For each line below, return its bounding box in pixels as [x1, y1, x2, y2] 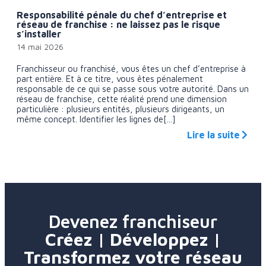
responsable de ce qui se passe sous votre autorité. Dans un [17, 83, 249, 94]
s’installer [17, 28, 61, 39]
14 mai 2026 [17, 41, 64, 52]
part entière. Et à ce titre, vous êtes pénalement [17, 73, 203, 84]
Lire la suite [187, 129, 240, 140]
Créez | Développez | [45, 228, 221, 249]
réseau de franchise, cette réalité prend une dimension [17, 93, 227, 104]
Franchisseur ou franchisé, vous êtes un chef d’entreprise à [17, 63, 246, 74]
